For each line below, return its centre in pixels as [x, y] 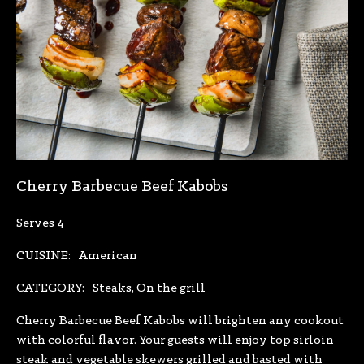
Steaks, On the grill [149, 289]
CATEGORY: [50, 289]
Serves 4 [40, 224]
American [108, 256]
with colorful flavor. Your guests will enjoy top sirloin [175, 341]
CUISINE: [43, 256]
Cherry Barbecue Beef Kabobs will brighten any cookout [180, 321]
